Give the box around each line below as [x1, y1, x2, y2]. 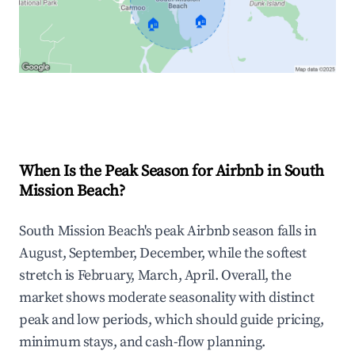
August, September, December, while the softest [19, 244, 307, 263]
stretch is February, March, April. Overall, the [19, 266, 292, 285]
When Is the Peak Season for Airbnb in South [19, 162, 324, 182]
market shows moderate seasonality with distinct [19, 288, 315, 307]
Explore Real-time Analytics [44, 97, 208, 116]
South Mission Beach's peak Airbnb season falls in [19, 222, 317, 241]
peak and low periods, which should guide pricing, [19, 311, 324, 330]
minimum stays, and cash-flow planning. [19, 333, 265, 352]
